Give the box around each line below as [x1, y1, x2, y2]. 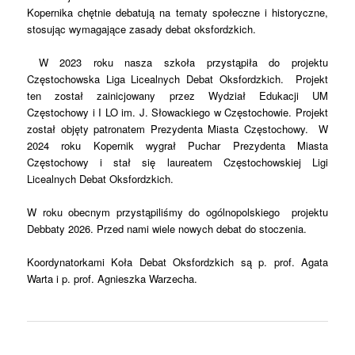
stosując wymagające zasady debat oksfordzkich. [27, 21, 257, 36]
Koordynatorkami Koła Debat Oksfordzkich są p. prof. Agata [27, 254, 328, 270]
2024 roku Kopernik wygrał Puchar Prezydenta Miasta [27, 138, 328, 154]
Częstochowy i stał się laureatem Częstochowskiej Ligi [27, 155, 328, 170]
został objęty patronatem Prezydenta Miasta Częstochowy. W [27, 121, 328, 137]
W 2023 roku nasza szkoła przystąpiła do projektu [27, 55, 328, 71]
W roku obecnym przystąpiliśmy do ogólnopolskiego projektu [27, 204, 328, 220]
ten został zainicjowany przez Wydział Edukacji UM [27, 88, 328, 104]
